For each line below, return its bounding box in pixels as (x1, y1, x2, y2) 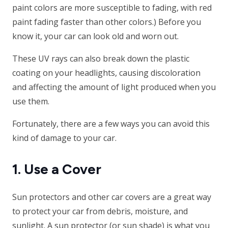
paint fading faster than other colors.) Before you (12, 16, 201, 28)
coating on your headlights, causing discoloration (12, 67, 201, 79)
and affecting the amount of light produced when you (12, 81, 216, 93)
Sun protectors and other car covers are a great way (12, 191, 211, 203)
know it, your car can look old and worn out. (12, 31, 181, 42)
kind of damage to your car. (12, 132, 117, 144)
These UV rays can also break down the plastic (12, 53, 189, 65)
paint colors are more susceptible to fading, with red (12, 2, 212, 14)
